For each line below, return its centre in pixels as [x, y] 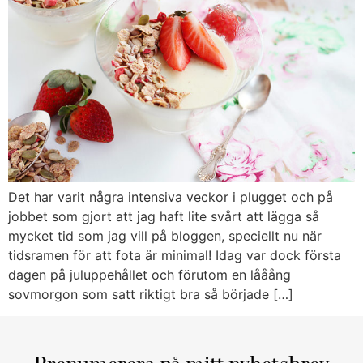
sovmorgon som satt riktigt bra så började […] [151, 295]
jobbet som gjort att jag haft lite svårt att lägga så [164, 217]
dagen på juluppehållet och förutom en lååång [149, 275]
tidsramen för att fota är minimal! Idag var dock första [175, 256]
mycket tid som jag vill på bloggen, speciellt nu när [165, 236]
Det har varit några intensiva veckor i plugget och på [171, 197]
